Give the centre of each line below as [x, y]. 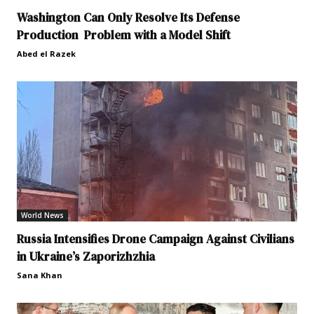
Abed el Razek [46, 54]
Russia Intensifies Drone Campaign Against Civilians [156, 239]
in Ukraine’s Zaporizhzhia [86, 257]
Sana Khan [40, 275]
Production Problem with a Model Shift [124, 35]
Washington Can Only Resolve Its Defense [128, 18]
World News [42, 216]
